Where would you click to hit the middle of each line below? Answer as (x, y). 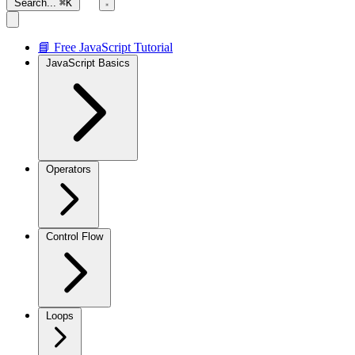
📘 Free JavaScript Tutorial (105, 47)
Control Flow (74, 237)
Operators (69, 169)
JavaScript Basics (88, 63)
